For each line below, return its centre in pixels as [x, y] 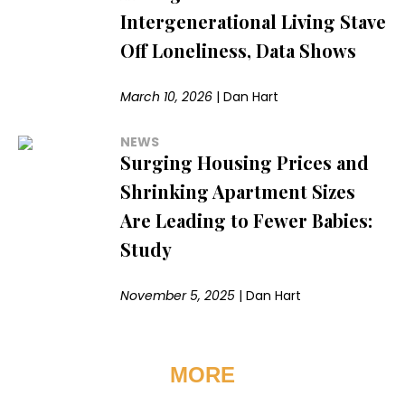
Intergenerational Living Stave [254, 21]
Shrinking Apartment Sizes [238, 191]
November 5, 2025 [178, 295]
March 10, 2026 [167, 96]
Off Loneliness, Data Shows [239, 50]
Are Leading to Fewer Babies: [247, 220]
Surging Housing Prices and [245, 162]
